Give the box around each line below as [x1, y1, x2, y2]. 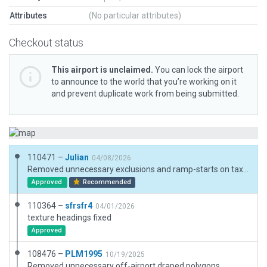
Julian [65, 153, 89, 162]
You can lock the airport [153, 65, 243, 74]
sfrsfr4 [65, 201, 92, 210]
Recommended [81, 178, 132, 186]
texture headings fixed [27, 213, 111, 222]
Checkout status [9, 36, 83, 49]
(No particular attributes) [89, 11, 181, 20]
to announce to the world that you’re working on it [51, 77, 237, 86]
